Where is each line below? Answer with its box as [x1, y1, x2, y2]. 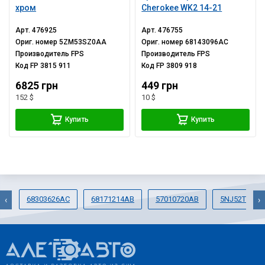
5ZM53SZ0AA [59, 38, 107, 46]
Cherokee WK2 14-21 [141, 3, 222, 12]
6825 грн [15, 80, 59, 92]
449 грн [141, 80, 179, 92]
